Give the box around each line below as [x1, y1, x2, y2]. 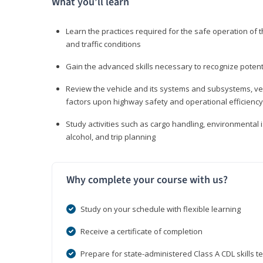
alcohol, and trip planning [66, 131, 156, 143]
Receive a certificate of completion [80, 226, 203, 237]
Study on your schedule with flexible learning [80, 204, 241, 215]
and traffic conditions [66, 39, 141, 50]
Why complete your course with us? [66, 173, 228, 188]
